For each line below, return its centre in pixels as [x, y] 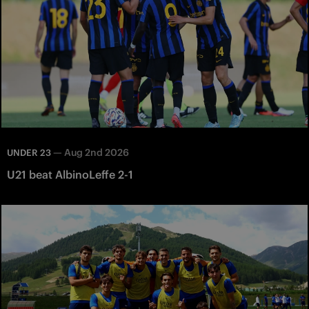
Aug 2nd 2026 [97, 153]
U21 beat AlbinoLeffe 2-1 [70, 175]
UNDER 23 [29, 153]
